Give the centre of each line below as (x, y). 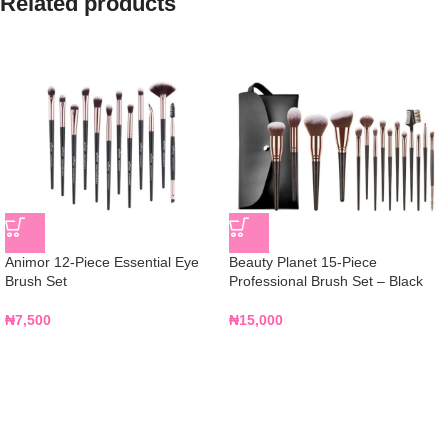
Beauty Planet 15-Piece (303, 262)
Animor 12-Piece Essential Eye (102, 262)
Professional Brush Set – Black (326, 281)
